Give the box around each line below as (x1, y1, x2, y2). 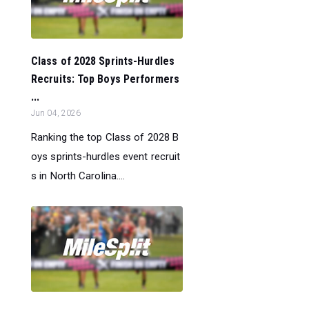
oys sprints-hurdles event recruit (31, 150, 181, 163)
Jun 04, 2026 (31, 108, 81, 118)
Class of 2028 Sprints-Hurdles (31, 54, 175, 68)
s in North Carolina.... (31, 169, 126, 182)
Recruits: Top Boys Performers (31, 72, 179, 86)
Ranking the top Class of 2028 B (31, 130, 179, 143)
